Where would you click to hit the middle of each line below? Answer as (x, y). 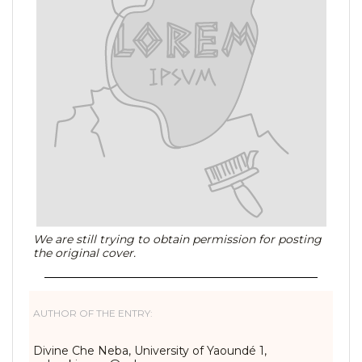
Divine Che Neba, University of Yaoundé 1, (150, 351)
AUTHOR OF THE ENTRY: (93, 313)
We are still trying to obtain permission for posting (177, 239)
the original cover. (84, 253)
